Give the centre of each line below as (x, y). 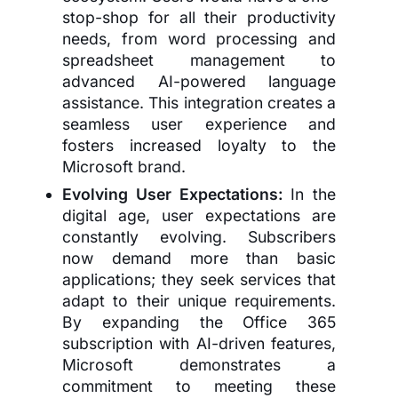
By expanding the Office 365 (199, 322)
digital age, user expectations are (199, 215)
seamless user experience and (199, 123)
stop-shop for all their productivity (199, 17)
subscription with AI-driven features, (199, 343)
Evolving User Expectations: (177, 194)
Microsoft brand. (124, 166)
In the (313, 194)
